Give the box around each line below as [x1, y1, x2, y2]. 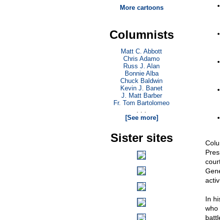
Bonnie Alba [124, 70, 159, 77]
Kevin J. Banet [120, 84, 163, 92]
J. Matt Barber [121, 92, 162, 99]
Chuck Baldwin [120, 77, 163, 84]
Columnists [109, 28, 174, 41]
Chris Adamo [123, 55, 160, 62]
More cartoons [119, 4, 164, 11]
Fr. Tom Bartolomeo [113, 99, 169, 107]
